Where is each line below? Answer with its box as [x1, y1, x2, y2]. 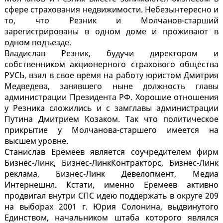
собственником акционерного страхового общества [4, 59, 219, 70]
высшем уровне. [4, 135, 68, 147]
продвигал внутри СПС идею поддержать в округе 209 [4, 190, 219, 202]
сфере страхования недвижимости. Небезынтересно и [4, 4, 219, 15]
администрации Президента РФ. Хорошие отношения [4, 92, 219, 103]
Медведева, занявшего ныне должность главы [4, 81, 219, 92]
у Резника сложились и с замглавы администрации [4, 103, 219, 114]
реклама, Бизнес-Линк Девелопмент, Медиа [4, 168, 219, 180]
